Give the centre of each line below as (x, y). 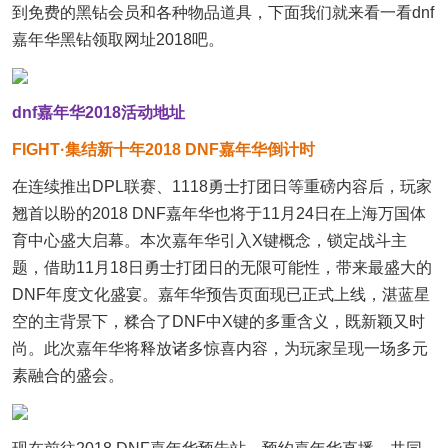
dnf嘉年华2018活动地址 (98, 112)
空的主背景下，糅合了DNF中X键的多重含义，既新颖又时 (218, 321)
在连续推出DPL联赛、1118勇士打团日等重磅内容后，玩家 (222, 186)
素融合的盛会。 (68, 375)
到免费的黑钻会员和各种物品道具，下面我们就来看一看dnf (223, 12)
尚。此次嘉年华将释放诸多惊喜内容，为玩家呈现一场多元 (220, 348)
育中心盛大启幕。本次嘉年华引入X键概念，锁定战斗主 (209, 240)
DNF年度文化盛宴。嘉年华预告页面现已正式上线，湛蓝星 (221, 294)
